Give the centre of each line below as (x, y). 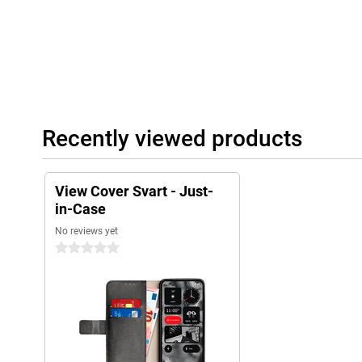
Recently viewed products (172, 139)
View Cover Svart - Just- (134, 192)
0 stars (72, 248)
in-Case (80, 209)
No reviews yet (86, 232)
